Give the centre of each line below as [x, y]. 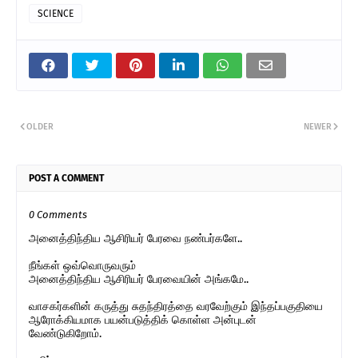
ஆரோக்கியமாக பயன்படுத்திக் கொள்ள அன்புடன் [143, 320]
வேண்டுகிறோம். [65, 333]
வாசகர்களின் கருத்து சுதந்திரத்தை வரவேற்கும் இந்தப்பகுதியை [176, 306]
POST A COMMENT [66, 178]
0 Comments [58, 214]
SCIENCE [56, 13]
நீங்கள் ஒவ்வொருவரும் [82, 265]
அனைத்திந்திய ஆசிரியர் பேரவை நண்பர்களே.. [135, 238]
